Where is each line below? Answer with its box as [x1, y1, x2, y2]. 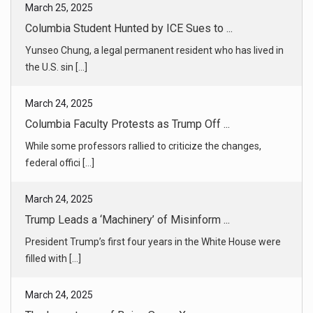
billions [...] [25, 277, 69, 289]
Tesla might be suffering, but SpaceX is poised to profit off [25, 261, 282, 272]
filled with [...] [25, 182, 81, 194]
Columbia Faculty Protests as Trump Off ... [25, 46, 230, 60]
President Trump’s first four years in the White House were [25, 165, 281, 177]
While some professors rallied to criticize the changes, [25, 69, 261, 81]
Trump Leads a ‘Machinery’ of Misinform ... [25, 142, 230, 156]
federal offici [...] [25, 86, 94, 98]
